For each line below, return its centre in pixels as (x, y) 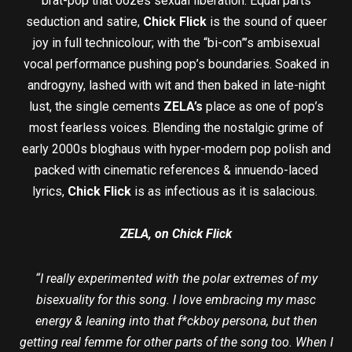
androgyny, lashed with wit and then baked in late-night (176, 86)
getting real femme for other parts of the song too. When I (176, 343)
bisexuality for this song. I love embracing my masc (176, 300)
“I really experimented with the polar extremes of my (176, 279)
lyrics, (49, 192)
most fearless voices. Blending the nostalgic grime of (176, 128)
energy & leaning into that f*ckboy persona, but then (176, 321)
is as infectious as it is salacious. (225, 192)
